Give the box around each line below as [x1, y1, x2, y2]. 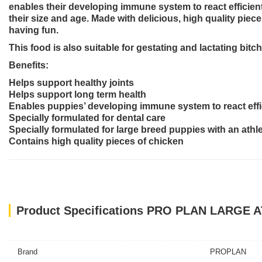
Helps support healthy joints [9, 78, 134, 88]
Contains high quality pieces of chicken [9, 136, 184, 146]
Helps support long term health [9, 89, 146, 99]
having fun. [9, 25, 58, 35]
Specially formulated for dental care [9, 113, 166, 123]
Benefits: [9, 60, 49, 70]
